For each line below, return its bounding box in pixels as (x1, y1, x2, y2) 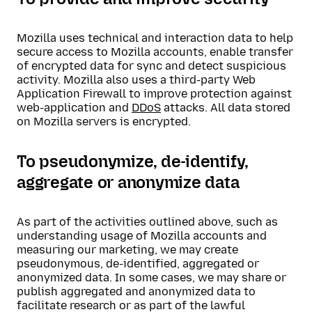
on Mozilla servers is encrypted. (17, 115, 191, 128)
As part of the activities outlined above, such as (17, 215, 278, 228)
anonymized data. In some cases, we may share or (17, 271, 286, 284)
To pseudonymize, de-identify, (17, 151, 249, 171)
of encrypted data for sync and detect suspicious (17, 59, 286, 72)
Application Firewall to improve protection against (17, 87, 292, 100)
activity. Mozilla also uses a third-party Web (17, 73, 256, 86)
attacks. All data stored (161, 101, 290, 114)
